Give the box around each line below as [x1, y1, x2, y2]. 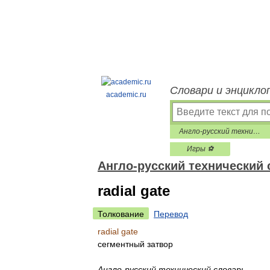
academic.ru [106, 90, 146, 99]
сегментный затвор [98, 239, 173, 249]
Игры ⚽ [187, 145, 213, 153]
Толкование [98, 209, 144, 219]
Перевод [154, 209, 188, 219]
